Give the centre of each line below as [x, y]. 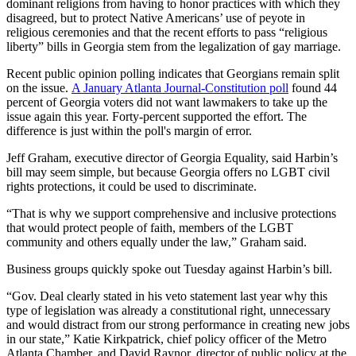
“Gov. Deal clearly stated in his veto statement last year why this [167, 296]
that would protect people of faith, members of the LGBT [150, 227]
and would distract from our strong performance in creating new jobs [178, 324]
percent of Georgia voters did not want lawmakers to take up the [167, 102]
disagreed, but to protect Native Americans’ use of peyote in [156, 17]
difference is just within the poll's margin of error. [129, 130]
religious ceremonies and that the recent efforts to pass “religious [167, 32]
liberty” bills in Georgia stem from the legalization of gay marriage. [174, 46]
